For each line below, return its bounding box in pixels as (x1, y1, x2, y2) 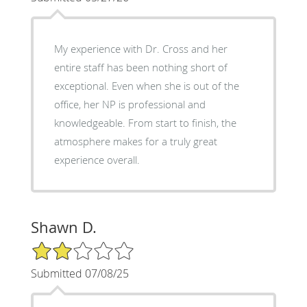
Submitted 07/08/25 (30, 265, 129, 281)
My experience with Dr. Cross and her (53, 41, 228, 56)
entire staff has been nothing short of (53, 60, 228, 74)
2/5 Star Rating (30, 239, 99, 253)
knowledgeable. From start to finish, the (53, 115, 236, 130)
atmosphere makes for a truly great (53, 134, 217, 148)
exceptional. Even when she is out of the (53, 78, 239, 93)
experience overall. (53, 152, 140, 167)
